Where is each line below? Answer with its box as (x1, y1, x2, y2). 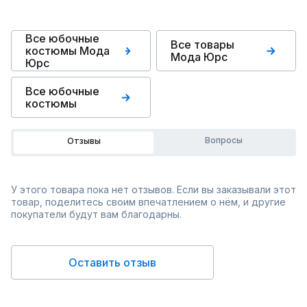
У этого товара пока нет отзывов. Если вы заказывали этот (11, 184, 296, 195)
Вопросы (204, 135, 243, 145)
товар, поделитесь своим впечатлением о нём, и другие (11, 196, 286, 208)
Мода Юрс (171, 50, 228, 64)
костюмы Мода (25, 44, 110, 58)
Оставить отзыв (69, 256, 156, 269)
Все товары (171, 38, 234, 51)
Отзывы (66, 136, 101, 146)
